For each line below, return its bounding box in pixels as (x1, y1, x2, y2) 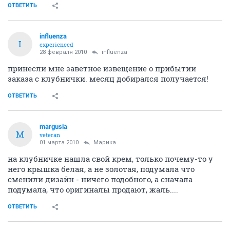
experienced (40, 40, 73, 48)
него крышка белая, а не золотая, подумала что (8, 163, 195, 174)
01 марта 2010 (40, 139, 79, 146)
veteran (40, 130, 60, 139)
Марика (93, 139, 116, 146)
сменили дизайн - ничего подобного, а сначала (8, 174, 193, 184)
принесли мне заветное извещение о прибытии (8, 63, 196, 73)
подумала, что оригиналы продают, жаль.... (8, 184, 178, 195)
